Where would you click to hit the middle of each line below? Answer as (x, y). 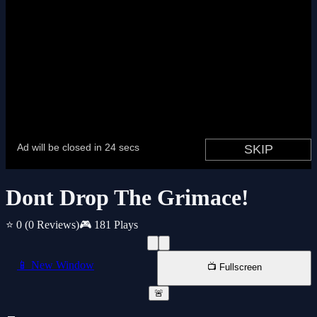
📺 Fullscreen (234, 267)
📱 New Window (56, 265)
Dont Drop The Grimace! (127, 198)
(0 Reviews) (52, 225)
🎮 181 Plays (109, 225)
